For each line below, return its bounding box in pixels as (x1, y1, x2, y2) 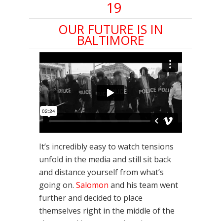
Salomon (76, 179, 109, 190)
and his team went (109, 179, 178, 190)
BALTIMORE (76, 31, 145, 48)
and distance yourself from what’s (39, 166, 164, 178)
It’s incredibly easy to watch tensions (39, 141, 174, 152)
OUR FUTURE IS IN (58, 20, 163, 37)
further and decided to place (39, 192, 143, 203)
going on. (39, 179, 76, 190)
